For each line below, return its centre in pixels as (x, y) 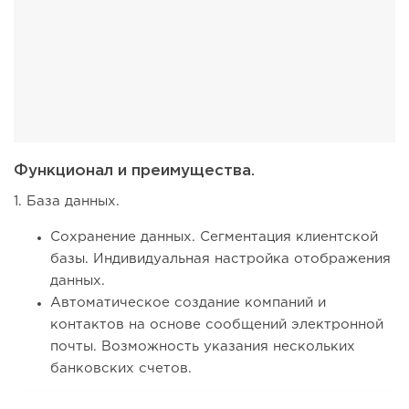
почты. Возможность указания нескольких (203, 347)
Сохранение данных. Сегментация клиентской (214, 237)
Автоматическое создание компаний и (188, 303)
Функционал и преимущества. (134, 172)
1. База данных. (67, 202)
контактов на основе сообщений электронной (217, 325)
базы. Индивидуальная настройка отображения (220, 259)
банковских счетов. (121, 369)
